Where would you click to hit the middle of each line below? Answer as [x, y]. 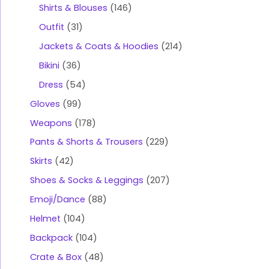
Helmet [45, 219]
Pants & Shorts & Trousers [86, 142]
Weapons [51, 123]
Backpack [51, 238]
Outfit [52, 27]
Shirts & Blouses [73, 8]
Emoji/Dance [58, 200]
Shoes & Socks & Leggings [87, 180]
